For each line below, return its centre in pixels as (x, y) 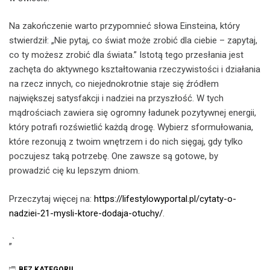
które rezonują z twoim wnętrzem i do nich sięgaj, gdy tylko (126, 142)
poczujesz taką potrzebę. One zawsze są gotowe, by (114, 156)
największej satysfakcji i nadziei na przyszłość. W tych (116, 98)
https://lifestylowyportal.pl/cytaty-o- (165, 199)
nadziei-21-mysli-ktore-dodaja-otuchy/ (86, 213)
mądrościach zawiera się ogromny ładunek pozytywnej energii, (133, 113)
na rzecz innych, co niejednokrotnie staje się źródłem (114, 84)
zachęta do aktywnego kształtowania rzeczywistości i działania (135, 69)
